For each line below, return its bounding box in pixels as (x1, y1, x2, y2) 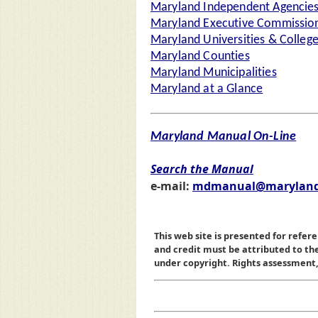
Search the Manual (150, 160, 253, 177)
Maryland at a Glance (150, 82, 263, 97)
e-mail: (150, 177, 192, 194)
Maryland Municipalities (150, 66, 277, 80)
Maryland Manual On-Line (150, 130, 297, 144)
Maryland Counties (150, 50, 250, 64)
